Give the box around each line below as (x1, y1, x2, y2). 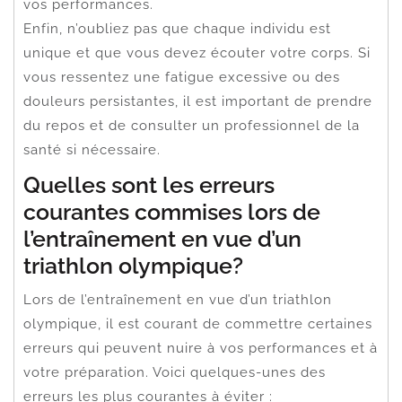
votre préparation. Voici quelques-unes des (23, 363, 326, 380)
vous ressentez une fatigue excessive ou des (23, 68, 340, 85)
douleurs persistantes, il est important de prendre (23, 92, 372, 109)
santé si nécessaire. (23, 141, 161, 158)
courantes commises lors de (23, 197, 320, 225)
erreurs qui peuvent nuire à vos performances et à (23, 339, 378, 356)
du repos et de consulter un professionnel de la (23, 117, 360, 134)
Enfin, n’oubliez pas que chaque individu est (23, 20, 331, 37)
